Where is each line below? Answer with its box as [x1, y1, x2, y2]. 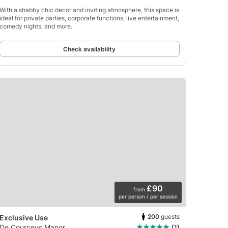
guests [161, 213, 180, 221]
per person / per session [119, 193, 178, 199]
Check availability [63, 45, 116, 53]
